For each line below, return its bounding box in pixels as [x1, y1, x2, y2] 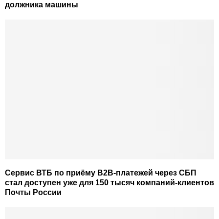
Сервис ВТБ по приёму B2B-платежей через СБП [5, 168, 197, 177]
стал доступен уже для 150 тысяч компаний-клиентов [5, 178, 214, 187]
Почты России [5, 188, 62, 197]
